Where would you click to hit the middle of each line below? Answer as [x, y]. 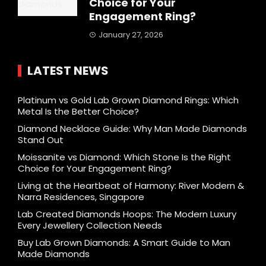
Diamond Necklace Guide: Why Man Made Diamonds [132, 129]
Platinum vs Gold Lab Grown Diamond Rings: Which [128, 100]
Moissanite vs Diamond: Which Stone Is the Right [124, 157]
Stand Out [41, 140]
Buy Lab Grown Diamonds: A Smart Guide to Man [124, 243]
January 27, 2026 [131, 35]
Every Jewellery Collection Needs [90, 226]
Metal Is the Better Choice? [78, 112]
